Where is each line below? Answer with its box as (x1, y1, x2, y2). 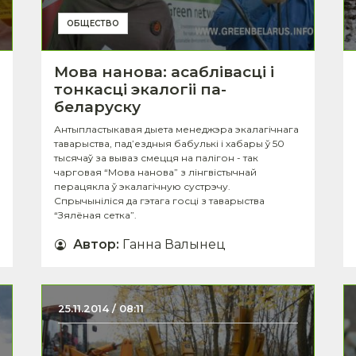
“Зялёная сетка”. (54, 208, 137, 221)
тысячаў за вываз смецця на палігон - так (54, 151, 258, 164)
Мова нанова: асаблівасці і (54, 62, 274, 81)
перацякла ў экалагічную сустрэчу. (54, 180, 230, 192)
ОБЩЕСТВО (67, 17, 119, 29)
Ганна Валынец (122, 236, 226, 252)
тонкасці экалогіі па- (54, 79, 226, 99)
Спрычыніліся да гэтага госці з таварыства (54, 194, 265, 207)
